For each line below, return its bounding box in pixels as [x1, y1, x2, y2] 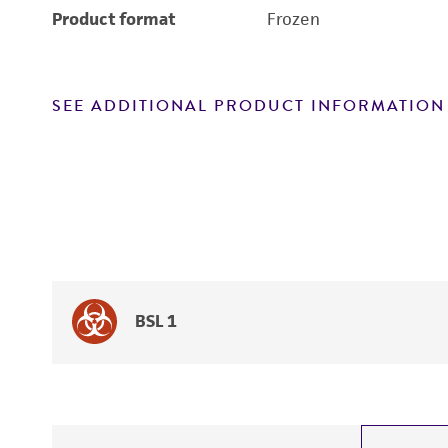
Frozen [266, 8, 320, 30]
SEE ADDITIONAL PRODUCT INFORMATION [52, 94, 445, 118]
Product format [52, 8, 176, 30]
